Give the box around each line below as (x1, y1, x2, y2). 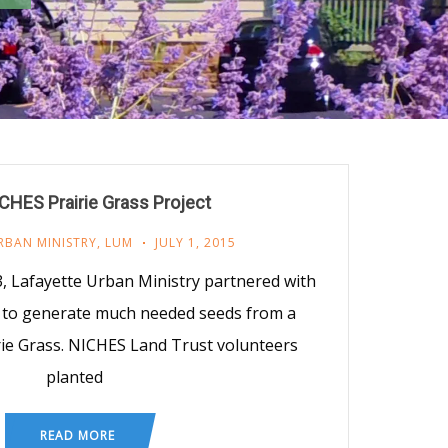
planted (46, 365, 103, 388)
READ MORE (39, 426, 115, 444)
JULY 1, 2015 (155, 233, 236, 251)
